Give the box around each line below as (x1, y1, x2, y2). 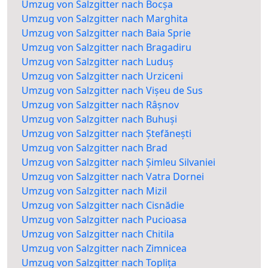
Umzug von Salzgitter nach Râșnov (22, 98, 179, 112)
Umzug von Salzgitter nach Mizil (22, 184, 167, 198)
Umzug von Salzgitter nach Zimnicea (22, 242, 187, 255)
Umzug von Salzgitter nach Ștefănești (22, 127, 191, 141)
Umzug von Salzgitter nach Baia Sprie (22, 26, 191, 40)
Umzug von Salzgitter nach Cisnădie (22, 199, 184, 212)
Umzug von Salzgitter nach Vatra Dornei (22, 170, 204, 184)
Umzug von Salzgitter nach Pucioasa (22, 213, 187, 227)
